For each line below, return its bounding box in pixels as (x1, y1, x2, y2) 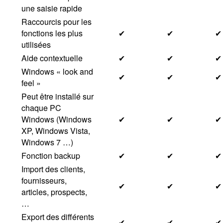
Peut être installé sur (21, 91, 94, 102)
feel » (21, 77, 41, 89)
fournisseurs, (21, 175, 67, 186)
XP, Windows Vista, (21, 125, 90, 136)
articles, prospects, (21, 186, 87, 198)
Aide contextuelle (21, 52, 83, 64)
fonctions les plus (21, 27, 83, 39)
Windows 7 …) (21, 136, 73, 148)
